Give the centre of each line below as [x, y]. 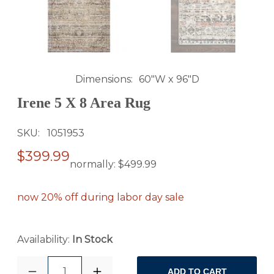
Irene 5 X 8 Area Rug [84, 102]
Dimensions [103, 79]
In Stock [92, 240]
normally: [94, 165]
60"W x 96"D [169, 79]
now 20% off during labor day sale [101, 198]
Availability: [45, 240]
